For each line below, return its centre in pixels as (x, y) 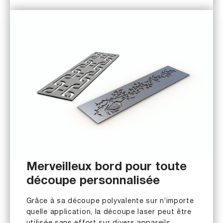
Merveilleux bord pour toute (106, 168)
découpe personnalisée (93, 182)
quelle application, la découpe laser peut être (109, 213)
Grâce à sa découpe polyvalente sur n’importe (110, 202)
